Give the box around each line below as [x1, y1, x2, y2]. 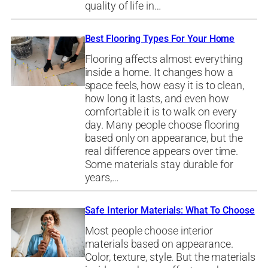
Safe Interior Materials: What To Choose [84, 205, 255, 217]
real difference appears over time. [84, 144, 239, 158]
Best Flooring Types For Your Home [84, 33, 235, 45]
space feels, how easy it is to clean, [84, 78, 244, 92]
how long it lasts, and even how [84, 92, 229, 105]
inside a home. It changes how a [84, 65, 233, 79]
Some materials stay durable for [84, 157, 233, 171]
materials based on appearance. [84, 237, 233, 251]
